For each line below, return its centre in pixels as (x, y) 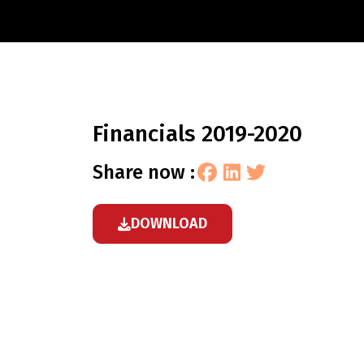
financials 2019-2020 (202, 134)
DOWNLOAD (169, 223)
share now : (149, 172)
